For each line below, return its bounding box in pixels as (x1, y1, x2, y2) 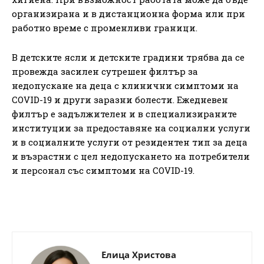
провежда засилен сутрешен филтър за (12, 65, 198, 77)
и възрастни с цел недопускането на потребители (12, 150, 250, 162)
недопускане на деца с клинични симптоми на (12, 79, 239, 91)
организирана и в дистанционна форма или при (12, 7, 245, 19)
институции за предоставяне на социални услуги (12, 121, 250, 134)
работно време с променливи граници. (12, 21, 197, 34)
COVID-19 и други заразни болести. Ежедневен (12, 93, 228, 105)
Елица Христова (101, 248, 176, 260)
